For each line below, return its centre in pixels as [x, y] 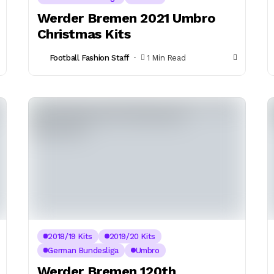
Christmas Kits [84, 34]
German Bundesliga [83, 250]
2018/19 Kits [70, 236]
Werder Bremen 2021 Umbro [126, 18]
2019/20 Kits [132, 236]
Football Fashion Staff [89, 57]
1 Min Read [166, 57]
